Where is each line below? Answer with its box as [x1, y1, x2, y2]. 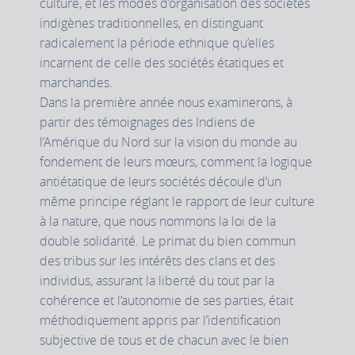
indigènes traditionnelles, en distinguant [40, 14, 263, 32]
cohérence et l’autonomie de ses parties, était [40, 292, 293, 310]
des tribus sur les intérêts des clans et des [40, 252, 275, 270]
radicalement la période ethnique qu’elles [40, 34, 274, 52]
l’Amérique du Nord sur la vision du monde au [40, 133, 297, 151]
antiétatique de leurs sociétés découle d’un [40, 173, 281, 191]
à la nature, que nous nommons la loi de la [40, 212, 276, 231]
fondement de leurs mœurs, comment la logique [40, 153, 312, 171]
